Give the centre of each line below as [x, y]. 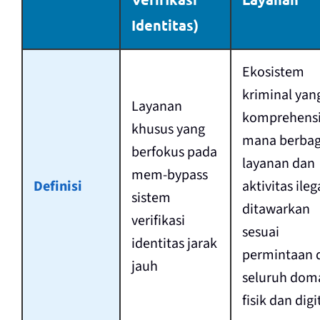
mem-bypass [169, 175]
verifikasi [158, 221]
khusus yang [168, 130]
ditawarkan [276, 210]
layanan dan [278, 164]
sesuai [260, 232]
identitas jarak [174, 244]
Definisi [57, 187]
